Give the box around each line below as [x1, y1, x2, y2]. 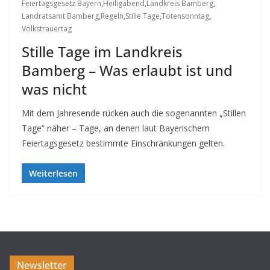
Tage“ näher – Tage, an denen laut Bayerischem [22, 122, 210, 134]
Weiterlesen [29, 168, 78, 180]
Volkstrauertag [22, 24, 72, 34]
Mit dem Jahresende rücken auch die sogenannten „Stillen [22, 107, 246, 119]
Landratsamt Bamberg [22, 11, 99, 22]
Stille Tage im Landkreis [22, 42, 183, 62]
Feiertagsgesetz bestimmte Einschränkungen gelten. [22, 137, 225, 149]
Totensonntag [162, 11, 209, 22]
